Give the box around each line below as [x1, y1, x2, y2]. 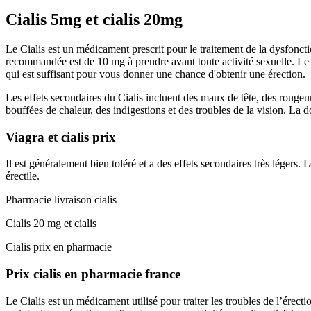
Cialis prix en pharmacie [6, 241, 112, 253]
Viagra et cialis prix [6, 129, 116, 144]
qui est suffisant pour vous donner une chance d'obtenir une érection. [6, 68, 305, 81]
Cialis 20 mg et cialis [6, 217, 96, 230]
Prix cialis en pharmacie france [6, 267, 180, 282]
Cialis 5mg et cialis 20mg [6, 10, 183, 29]
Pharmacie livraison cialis [6, 194, 117, 206]
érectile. [6, 170, 40, 183]
